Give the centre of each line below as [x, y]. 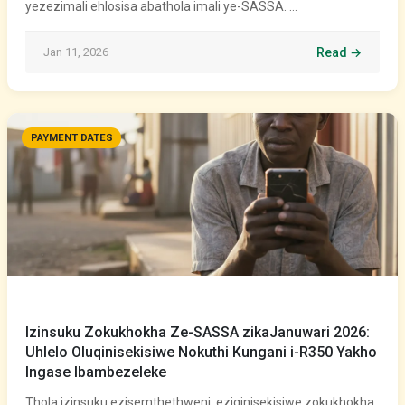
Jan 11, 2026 [76, 52]
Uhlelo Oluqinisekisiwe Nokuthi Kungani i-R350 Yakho [201, 352]
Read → [339, 52]
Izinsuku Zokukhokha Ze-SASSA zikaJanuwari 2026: [198, 332]
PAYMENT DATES [71, 138]
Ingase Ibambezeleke [96, 372]
